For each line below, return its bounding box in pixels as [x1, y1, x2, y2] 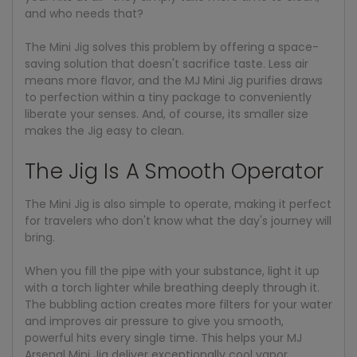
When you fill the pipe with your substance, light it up [25, 263, 320, 280]
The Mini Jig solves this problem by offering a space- [25, 39, 319, 56]
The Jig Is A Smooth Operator [25, 157, 324, 186]
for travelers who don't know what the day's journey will [25, 213, 331, 229]
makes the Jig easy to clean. [25, 123, 184, 139]
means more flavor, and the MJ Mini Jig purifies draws [25, 73, 323, 89]
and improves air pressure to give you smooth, [25, 313, 284, 330]
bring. [25, 229, 55, 246]
